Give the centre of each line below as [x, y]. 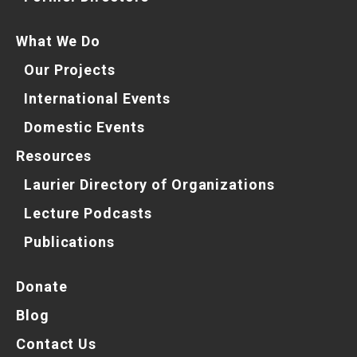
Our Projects [70, 70]
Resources [54, 156]
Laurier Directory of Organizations [149, 185]
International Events [97, 99]
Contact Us [56, 344]
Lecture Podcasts [88, 214]
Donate [42, 287]
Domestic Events [84, 127]
